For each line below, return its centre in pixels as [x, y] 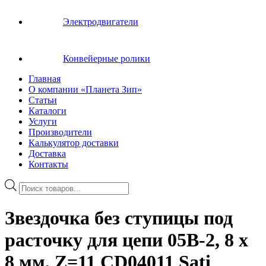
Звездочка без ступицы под [119, 218]
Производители [60, 132]
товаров [34, 194]
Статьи [43, 100]
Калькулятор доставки [74, 143]
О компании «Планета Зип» [85, 89]
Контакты [48, 164]
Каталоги [47, 111]
